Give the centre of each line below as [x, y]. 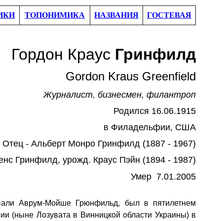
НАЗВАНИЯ [116, 15]
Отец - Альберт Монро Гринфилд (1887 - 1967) [99, 144]
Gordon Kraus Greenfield [131, 76]
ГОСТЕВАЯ [169, 15]
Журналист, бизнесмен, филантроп [120, 95]
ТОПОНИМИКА [55, 15]
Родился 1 [135, 111]
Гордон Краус [63, 54]
